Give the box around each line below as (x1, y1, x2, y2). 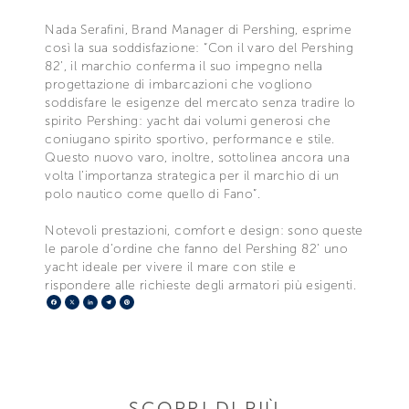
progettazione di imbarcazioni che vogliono (45, 76, 313, 92)
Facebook (61, 292, 127, 310)
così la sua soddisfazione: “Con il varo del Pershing (45, 39, 354, 56)
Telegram (116, 292, 177, 310)
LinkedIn (98, 292, 152, 310)
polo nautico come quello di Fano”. (45, 185, 260, 202)
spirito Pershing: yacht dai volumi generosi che (45, 112, 331, 129)
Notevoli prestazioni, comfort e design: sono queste (45, 222, 363, 238)
